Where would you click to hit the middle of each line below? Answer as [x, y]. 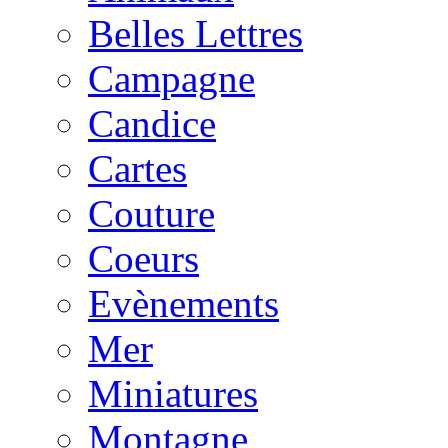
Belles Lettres [195, 33]
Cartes [137, 168]
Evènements [183, 303]
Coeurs [143, 258]
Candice [152, 123]
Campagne [171, 78]
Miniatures [173, 393]
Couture [151, 213]
